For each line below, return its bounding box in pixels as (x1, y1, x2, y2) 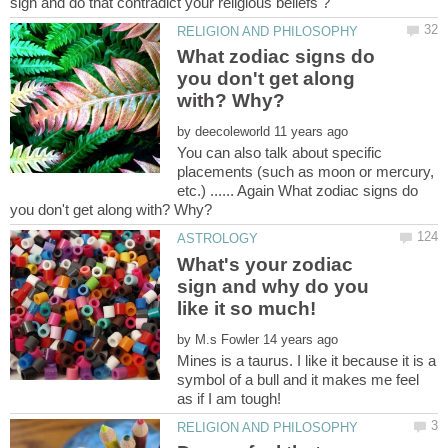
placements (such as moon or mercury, (177, 163, 435, 181)
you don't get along (177, 68, 356, 90)
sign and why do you (177, 275, 370, 297)
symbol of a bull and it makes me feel (177, 370, 420, 388)
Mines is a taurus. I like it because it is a (177, 351, 437, 369)
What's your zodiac (177, 253, 354, 275)
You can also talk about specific (177, 144, 383, 162)
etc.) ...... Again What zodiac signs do (177, 182, 419, 200)
